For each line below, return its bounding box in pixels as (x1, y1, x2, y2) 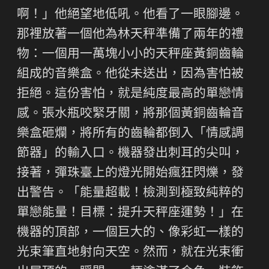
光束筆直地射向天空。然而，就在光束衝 (17, 246, 244, 259)
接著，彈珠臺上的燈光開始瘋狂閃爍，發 (17, 167, 244, 180)
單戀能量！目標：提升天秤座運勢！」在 (17, 207, 244, 220)
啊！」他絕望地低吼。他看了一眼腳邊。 (17, 8, 244, 22)
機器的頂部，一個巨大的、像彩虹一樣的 (17, 226, 244, 240)
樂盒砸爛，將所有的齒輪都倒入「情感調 (17, 127, 244, 141)
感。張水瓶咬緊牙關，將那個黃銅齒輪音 (17, 107, 244, 121)
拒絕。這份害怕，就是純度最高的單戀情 (17, 88, 244, 101)
